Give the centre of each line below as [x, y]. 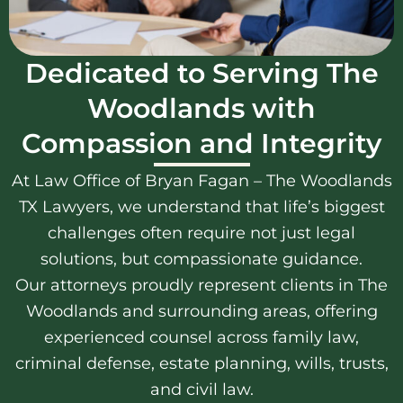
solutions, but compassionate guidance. [201, 260]
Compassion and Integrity [201, 144]
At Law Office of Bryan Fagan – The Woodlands [201, 181]
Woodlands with [201, 109]
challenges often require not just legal [201, 233]
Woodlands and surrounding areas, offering [201, 312]
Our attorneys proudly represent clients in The [201, 286]
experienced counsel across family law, [201, 338]
